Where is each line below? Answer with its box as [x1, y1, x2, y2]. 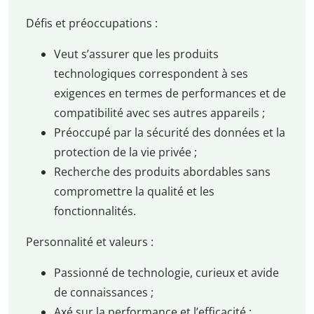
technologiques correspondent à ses [53, 66, 248, 82]
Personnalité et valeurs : [25, 234, 153, 250]
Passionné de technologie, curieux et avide [53, 265, 279, 281]
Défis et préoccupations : [25, 15, 158, 32]
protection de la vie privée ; [53, 144, 197, 161]
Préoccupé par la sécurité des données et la [53, 125, 285, 141]
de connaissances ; [53, 285, 153, 301]
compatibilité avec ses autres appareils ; [53, 105, 265, 121]
